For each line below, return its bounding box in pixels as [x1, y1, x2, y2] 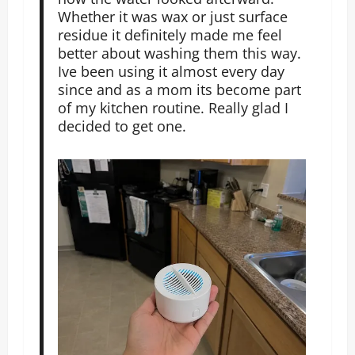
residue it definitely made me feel [57, 25, 282, 44]
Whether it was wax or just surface [57, 6, 288, 26]
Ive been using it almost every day [57, 61, 284, 81]
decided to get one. [57, 116, 186, 136]
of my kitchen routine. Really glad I [57, 97, 288, 117]
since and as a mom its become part [57, 79, 301, 99]
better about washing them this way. [57, 43, 301, 63]
